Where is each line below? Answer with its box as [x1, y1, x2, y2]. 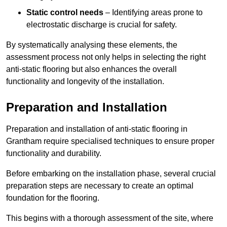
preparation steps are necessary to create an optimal [6, 181, 194, 191]
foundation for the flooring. [6, 194, 99, 203]
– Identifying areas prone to [103, 8, 203, 17]
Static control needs [26, 8, 103, 17]
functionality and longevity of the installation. [6, 77, 164, 86]
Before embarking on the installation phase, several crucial [6, 169, 216, 178]
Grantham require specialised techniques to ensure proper [6, 137, 214, 146]
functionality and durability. [6, 149, 101, 158]
